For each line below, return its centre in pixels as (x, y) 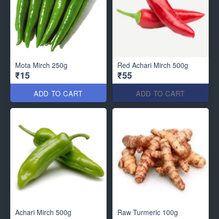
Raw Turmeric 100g (148, 212)
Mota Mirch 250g (41, 65)
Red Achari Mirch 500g (153, 65)
